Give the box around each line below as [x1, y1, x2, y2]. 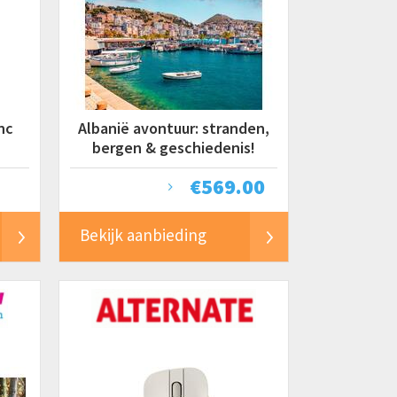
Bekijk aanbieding [80, 224, 206, 245]
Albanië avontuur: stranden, [78, 118, 269, 138]
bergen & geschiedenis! [92, 137, 255, 158]
